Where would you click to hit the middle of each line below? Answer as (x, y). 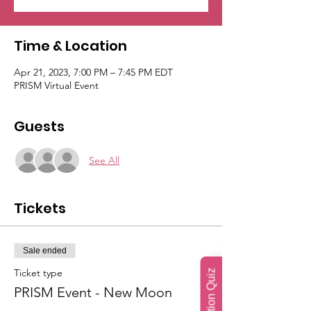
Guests (39, 126)
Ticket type (38, 273)
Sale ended (45, 251)
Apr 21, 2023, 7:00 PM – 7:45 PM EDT (93, 72)
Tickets (40, 208)
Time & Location (70, 46)
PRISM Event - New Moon (93, 292)
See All (104, 160)
